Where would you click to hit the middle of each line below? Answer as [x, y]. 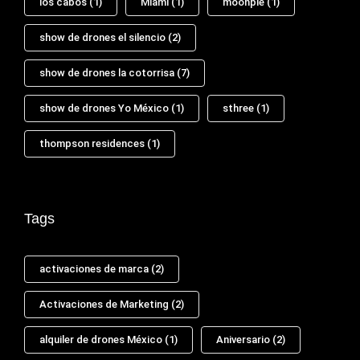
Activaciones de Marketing [104, 305]
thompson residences [92, 144]
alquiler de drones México [101, 340]
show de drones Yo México [104, 108]
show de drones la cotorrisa [107, 73]
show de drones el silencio [102, 38]
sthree [238, 108]
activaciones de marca [94, 269]
